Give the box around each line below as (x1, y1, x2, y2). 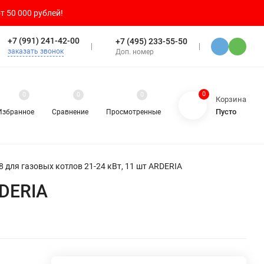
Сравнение (52, 108, 88, 117)
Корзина (216, 94, 246, 104)
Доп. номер (115, 47, 154, 56)
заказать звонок (8, 47, 64, 55)
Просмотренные (106, 108, 161, 117)
